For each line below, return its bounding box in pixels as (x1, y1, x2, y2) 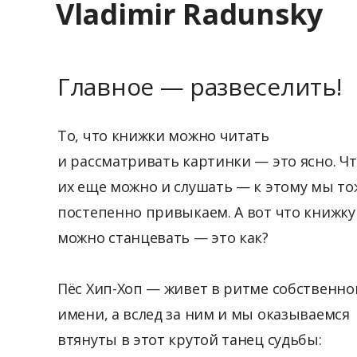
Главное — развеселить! (57, 69, 342, 103)
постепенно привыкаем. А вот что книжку (57, 202, 355, 222)
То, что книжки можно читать (57, 125, 269, 145)
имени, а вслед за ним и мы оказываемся (57, 304, 350, 324)
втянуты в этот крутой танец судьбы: (57, 329, 322, 349)
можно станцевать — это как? (57, 227, 269, 247)
